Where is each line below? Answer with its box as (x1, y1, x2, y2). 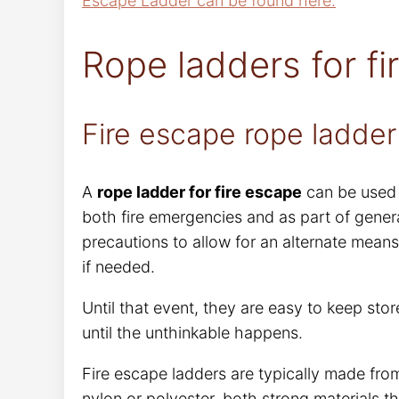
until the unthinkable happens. (82, 322, 303, 342)
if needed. (82, 256, 155, 276)
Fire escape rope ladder (82, 116, 396, 151)
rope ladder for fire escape (97, 182, 302, 201)
